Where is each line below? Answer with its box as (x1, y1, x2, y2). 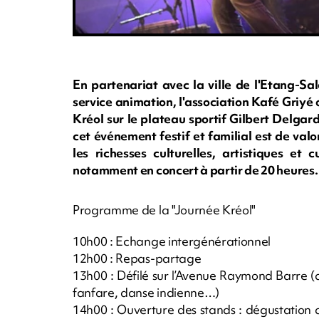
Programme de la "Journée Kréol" (73, 201, 256, 218)
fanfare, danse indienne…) (73, 283, 219, 300)
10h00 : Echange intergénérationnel (73, 232, 271, 249)
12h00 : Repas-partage (73, 249, 202, 266)
